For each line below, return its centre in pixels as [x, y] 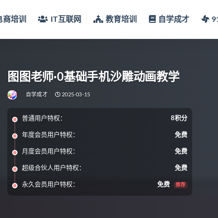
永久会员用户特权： [50, 185]
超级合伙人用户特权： [54, 168]
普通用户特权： [44, 118]
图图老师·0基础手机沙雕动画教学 [93, 77]
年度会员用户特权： [50, 135]
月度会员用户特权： [50, 152]
